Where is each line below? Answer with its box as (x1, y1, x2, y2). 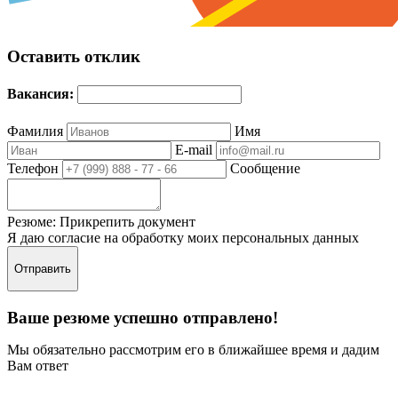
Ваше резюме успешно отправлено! (7, 308, 278, 328)
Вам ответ (7, 358, 68, 374)
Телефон (7, 161, 62, 177)
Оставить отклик (7, 46, 140, 66)
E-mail (175, 142, 216, 158)
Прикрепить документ (60, 214, 195, 230)
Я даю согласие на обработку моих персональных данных (7, 230, 359, 246)
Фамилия (7, 123, 67, 139)
